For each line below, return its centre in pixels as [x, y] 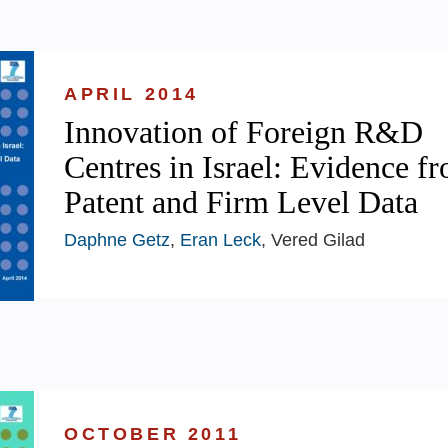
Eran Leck [220, 239]
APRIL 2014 [131, 93]
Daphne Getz [117, 239]
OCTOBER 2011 [153, 433]
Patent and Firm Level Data [241, 201]
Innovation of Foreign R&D [243, 131]
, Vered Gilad [313, 239]
